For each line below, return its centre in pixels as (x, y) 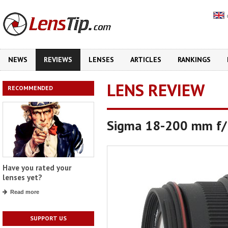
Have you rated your (37, 168)
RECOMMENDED (30, 88)
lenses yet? (22, 178)
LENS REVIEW (156, 90)
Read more (25, 192)
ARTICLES (146, 60)
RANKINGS (194, 60)
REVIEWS (58, 60)
